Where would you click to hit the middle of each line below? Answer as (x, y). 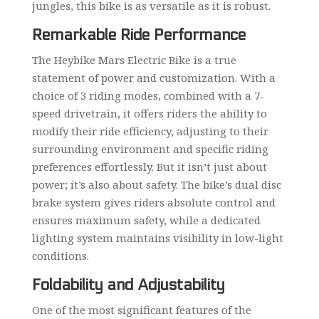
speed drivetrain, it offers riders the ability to (149, 113)
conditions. (60, 255)
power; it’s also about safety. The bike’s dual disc (156, 184)
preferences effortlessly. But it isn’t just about (149, 166)
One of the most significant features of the (141, 309)
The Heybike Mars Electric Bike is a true (134, 59)
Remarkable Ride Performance (138, 35)
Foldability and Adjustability (128, 284)
